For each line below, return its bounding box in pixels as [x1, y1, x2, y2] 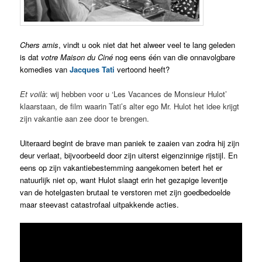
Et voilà [20, 88, 46, 99]
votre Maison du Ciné [41, 51, 113, 63]
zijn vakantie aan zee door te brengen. [20, 112, 150, 124]
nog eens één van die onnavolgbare [113, 51, 236, 63]
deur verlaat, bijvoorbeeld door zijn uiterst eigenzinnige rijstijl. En [20, 149, 238, 161]
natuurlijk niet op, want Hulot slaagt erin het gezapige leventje [20, 174, 228, 185]
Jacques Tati [70, 63, 115, 75]
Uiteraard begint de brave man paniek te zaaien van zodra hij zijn [20, 137, 240, 149]
